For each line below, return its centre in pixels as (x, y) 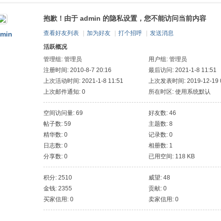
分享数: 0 (55, 156)
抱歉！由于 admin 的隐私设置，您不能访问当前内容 (125, 18)
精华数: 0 (55, 135)
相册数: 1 (161, 146)
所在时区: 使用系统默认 (180, 92)
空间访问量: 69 (63, 113)
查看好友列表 (61, 33)
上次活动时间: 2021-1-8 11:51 (83, 81)
